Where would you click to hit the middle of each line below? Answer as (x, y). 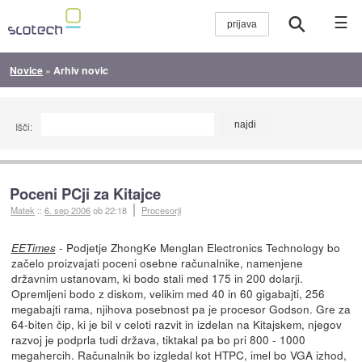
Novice (27, 70)
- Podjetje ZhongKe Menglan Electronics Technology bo (198, 248)
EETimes (33, 248)
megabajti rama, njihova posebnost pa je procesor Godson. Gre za (181, 309)
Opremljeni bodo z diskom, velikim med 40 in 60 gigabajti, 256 (168, 294)
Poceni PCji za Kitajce (86, 194)
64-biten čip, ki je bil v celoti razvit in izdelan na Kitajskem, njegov (176, 324)
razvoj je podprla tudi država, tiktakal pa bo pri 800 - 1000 (158, 340)
